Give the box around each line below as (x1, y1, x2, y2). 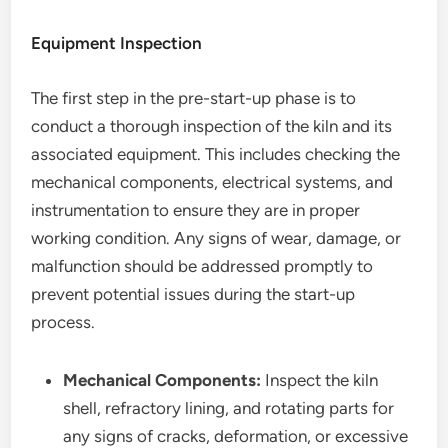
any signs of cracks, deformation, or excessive (63, 426, 409, 446)
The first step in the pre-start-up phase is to (31, 88, 357, 108)
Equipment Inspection (31, 33, 203, 53)
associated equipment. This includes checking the (31, 144, 401, 164)
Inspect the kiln (261, 370, 379, 390)
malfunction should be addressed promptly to (31, 256, 374, 276)
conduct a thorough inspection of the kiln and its (31, 116, 393, 136)
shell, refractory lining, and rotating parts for (63, 398, 395, 418)
